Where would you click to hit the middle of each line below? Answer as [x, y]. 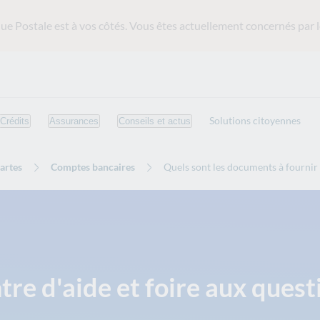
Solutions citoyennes [255, 120]
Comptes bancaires [93, 167]
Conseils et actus [155, 121]
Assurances [74, 121]
